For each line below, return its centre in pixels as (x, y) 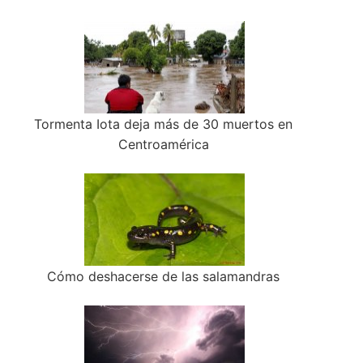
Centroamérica (163, 145)
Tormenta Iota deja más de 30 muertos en (164, 124)
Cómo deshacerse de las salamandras (164, 277)
